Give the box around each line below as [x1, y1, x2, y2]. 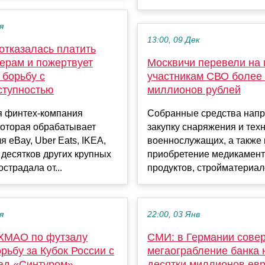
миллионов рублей [147, 84, 241, 96]
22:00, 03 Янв [147, 210, 200, 219]
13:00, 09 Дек [147, 35, 200, 45]
